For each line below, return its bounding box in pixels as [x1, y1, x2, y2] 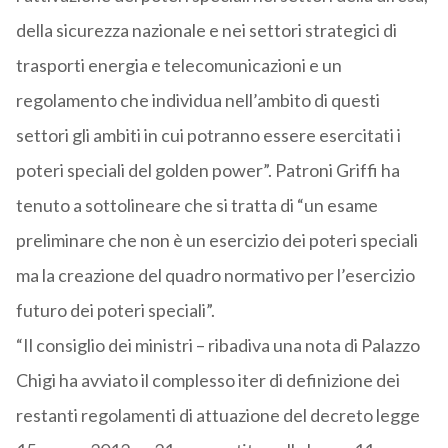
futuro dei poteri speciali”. [15, 299, 215, 322]
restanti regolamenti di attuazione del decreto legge [15, 404, 420, 427]
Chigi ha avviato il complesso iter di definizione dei [15, 369, 400, 392]
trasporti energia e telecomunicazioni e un [15, 54, 342, 77]
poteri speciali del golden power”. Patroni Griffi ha [15, 159, 400, 182]
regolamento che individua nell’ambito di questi [15, 89, 380, 112]
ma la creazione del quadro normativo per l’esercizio [15, 264, 415, 287]
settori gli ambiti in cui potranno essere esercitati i [15, 124, 401, 147]
